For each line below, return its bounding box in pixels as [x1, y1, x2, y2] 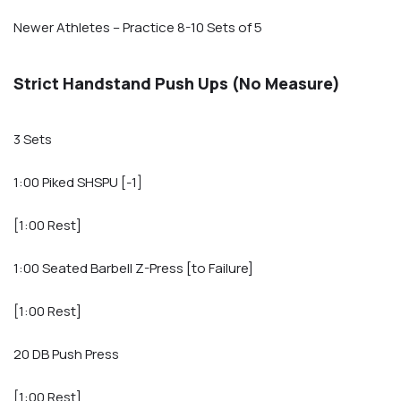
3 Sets [13, 130, 52, 149]
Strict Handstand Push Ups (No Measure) [13, 73, 340, 95]
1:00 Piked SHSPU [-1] [13, 173, 142, 192]
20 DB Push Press [13, 345, 119, 364]
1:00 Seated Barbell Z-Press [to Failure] [13, 259, 253, 278]
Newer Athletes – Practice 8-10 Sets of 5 [13, 18, 262, 38]
